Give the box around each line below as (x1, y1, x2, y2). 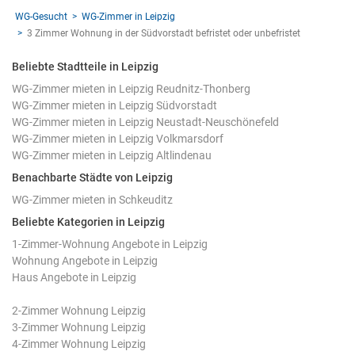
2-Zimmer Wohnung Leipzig (12, 303, 146, 317)
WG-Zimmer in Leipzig (82, 10, 175, 22)
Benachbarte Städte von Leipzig (12, 170, 173, 184)
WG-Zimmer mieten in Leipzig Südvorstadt (12, 98, 217, 112)
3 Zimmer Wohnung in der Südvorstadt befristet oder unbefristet (27, 27, 300, 39)
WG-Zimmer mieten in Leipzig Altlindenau (12, 148, 212, 162)
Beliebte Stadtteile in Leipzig (12, 59, 158, 73)
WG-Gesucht (15, 10, 67, 22)
